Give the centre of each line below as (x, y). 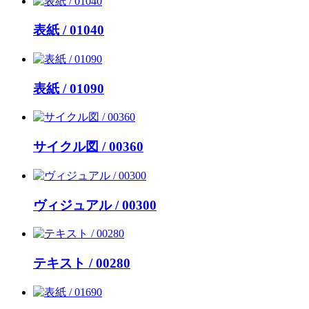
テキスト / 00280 (82, 263)
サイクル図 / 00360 (88, 147)
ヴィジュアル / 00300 (95, 205)
